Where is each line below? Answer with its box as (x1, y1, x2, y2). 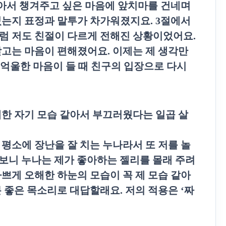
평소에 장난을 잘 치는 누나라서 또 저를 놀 (2, 139, 191, 150)
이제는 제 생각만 (112, 45, 188, 56)
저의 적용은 (125, 185, 181, 196)
